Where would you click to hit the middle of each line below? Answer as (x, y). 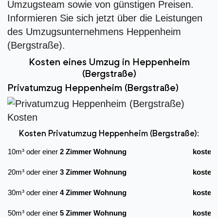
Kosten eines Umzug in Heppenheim (109, 63)
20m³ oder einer (34, 172)
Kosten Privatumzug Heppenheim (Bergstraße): (109, 134)
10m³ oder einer (34, 152)
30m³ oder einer (34, 193)
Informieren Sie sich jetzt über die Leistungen (105, 18)
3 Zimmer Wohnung (93, 172)
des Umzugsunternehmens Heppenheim (94, 32)
